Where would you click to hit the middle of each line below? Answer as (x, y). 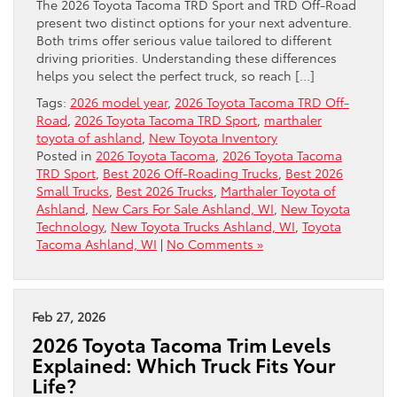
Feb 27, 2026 (69, 316)
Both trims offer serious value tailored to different (184, 39)
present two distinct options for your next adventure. (194, 22)
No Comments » (215, 243)
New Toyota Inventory (213, 137)
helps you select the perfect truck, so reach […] (175, 75)
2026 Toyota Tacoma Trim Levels (182, 344)
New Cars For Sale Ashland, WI (183, 208)
